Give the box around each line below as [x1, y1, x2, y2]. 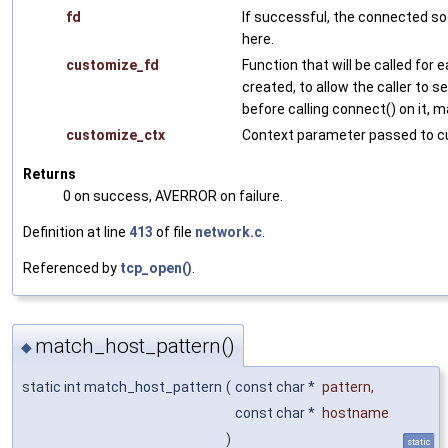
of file [153, 224, 195, 241]
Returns [23, 166, 76, 183]
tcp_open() [120, 260, 192, 277]
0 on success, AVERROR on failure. [63, 188, 283, 205]
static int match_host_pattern [22, 378, 222, 395]
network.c [195, 224, 262, 241]
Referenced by [23, 260, 120, 277]
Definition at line [23, 224, 129, 241]
